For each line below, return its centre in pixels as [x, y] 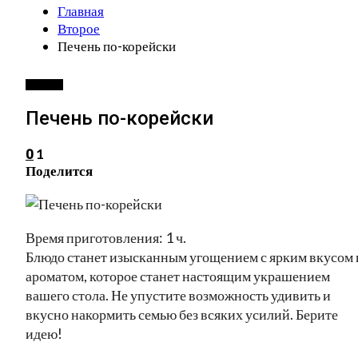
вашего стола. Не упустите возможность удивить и [178, 294]
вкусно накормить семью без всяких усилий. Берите [182, 314]
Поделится [59, 170]
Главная [81, 11]
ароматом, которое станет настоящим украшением [178, 275]
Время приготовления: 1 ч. [106, 237]
